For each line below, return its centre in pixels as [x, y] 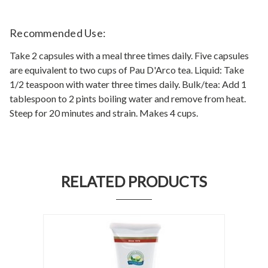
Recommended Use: [58, 33]
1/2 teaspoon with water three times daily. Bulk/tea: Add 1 [128, 84]
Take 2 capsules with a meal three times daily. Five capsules [129, 55]
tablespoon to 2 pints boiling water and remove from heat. [128, 98]
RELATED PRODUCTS [134, 181]
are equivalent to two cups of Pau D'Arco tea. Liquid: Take [127, 69]
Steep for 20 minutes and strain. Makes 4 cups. [104, 112]
